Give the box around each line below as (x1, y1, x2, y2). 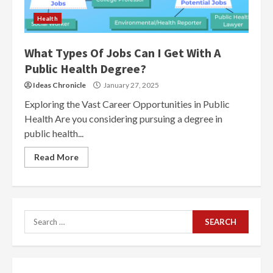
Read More (34, 152, 79, 162)
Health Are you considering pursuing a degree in (24, 113, 222, 124)
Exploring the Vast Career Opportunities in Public (24, 98, 230, 110)
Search (24, 211, 55, 222)
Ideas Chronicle (33, 80, 86, 90)
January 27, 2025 (102, 80, 159, 90)
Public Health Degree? (24, 61, 146, 76)
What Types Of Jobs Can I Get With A (24, 45, 221, 60)
